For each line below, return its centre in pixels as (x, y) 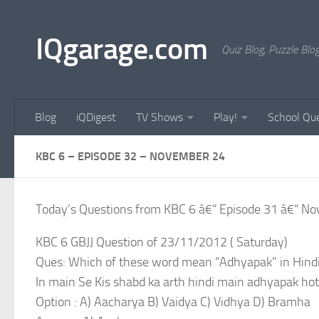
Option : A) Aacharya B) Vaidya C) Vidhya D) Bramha (173, 302)
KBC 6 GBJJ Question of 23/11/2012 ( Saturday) (162, 242)
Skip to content (57, 20)
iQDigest (96, 117)
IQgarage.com (121, 49)
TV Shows (159, 117)
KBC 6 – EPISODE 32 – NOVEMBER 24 (130, 156)
